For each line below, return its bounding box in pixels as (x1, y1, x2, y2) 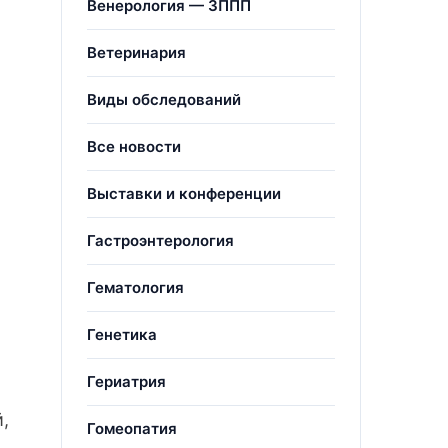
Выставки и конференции (87, 184, 281, 203)
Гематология (87, 278, 184, 297)
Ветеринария (87, 43, 186, 62)
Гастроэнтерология (87, 231, 234, 250)
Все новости (87, 137, 181, 156)
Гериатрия (87, 372, 166, 391)
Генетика (87, 325, 157, 344)
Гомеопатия (87, 419, 177, 438)
